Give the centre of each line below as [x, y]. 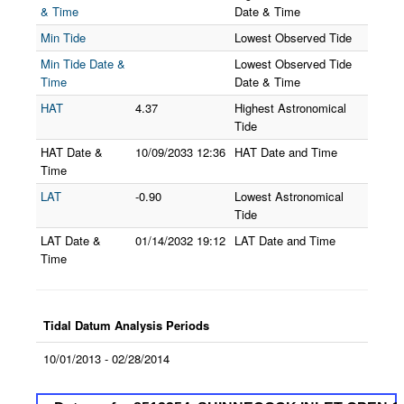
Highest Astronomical [290, 108]
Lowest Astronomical [289, 196]
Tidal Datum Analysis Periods [126, 325]
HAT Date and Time [286, 152]
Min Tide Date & [83, 64]
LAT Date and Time [285, 240]
